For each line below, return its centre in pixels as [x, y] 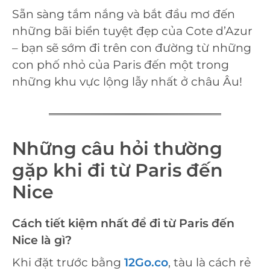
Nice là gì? [42, 240]
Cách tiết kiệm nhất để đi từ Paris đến [123, 223]
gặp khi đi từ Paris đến [118, 170]
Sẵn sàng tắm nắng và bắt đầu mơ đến [124, 14]
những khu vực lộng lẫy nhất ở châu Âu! [127, 81]
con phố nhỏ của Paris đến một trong [121, 64]
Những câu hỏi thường [117, 148]
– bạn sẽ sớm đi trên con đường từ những [132, 48]
